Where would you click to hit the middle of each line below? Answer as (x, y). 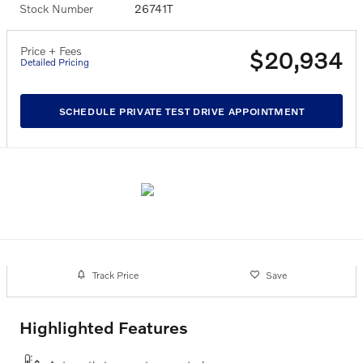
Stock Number (56, 9)
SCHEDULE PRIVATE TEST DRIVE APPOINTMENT (181, 111)
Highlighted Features (104, 327)
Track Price (115, 275)
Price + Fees (51, 51)
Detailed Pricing (55, 62)
